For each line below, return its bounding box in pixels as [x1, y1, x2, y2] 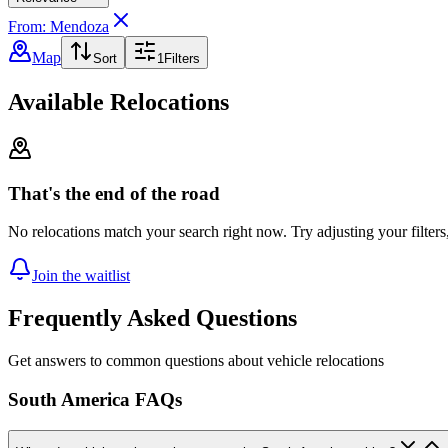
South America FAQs [8, 388, 182, 410]
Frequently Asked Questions [8, 305, 297, 332]
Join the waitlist [32, 267, 130, 285]
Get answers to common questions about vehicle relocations [8, 352, 384, 370]
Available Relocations [8, 89, 229, 116]
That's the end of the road [8, 182, 220, 204]
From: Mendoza [8, 18, 109, 36]
